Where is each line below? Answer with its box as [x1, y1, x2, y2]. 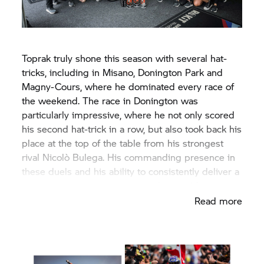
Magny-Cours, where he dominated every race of [22, 79, 235, 93]
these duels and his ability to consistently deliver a [22, 164, 240, 178]
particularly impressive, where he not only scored [22, 107, 235, 121]
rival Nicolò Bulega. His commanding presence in [22, 150, 236, 164]
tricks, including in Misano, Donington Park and [22, 65, 223, 79]
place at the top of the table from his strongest [22, 136, 224, 150]
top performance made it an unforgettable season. [22, 178, 242, 192]
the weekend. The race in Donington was [22, 93, 199, 107]
